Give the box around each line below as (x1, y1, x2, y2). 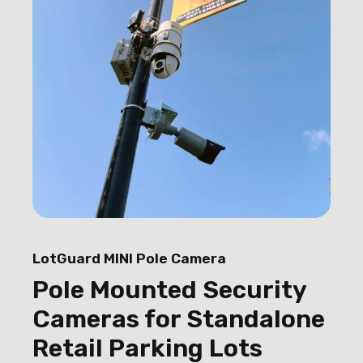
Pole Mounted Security (32, 275, 306, 305)
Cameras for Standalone (32, 305, 325, 334)
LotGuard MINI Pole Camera (32, 250, 226, 267)
